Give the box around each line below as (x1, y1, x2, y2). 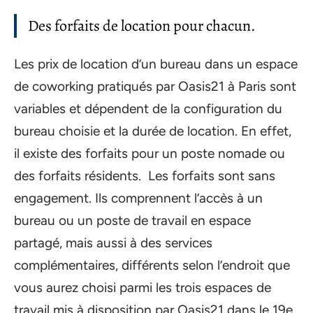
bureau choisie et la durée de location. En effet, (14, 123, 291, 139)
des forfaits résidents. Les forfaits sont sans (14, 168, 275, 184)
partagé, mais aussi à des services (14, 235, 212, 251)
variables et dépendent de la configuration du (14, 101, 282, 117)
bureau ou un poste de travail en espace (14, 212, 251, 228)
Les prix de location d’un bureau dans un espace (14, 56, 298, 72)
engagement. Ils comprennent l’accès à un (14, 190, 263, 206)
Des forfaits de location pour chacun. (28, 15, 256, 36)
